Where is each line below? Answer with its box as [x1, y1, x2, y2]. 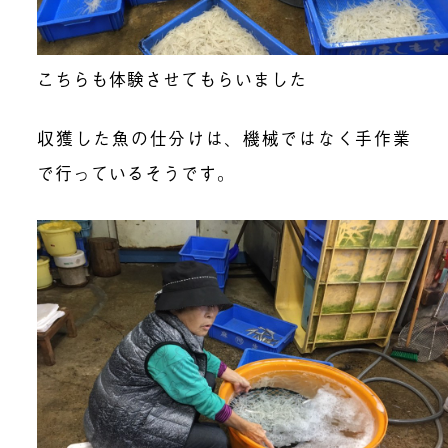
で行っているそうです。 [37, 159, 236, 185]
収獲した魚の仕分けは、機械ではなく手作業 [37, 124, 411, 150]
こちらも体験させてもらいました [37, 65, 308, 91]
